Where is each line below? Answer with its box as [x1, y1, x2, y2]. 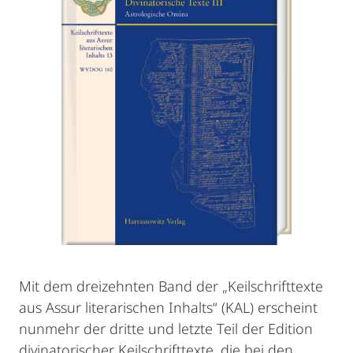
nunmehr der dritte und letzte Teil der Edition [19, 319, 313, 338]
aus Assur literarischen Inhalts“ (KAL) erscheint [19, 298, 318, 317]
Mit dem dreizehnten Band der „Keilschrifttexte [19, 277, 323, 295]
